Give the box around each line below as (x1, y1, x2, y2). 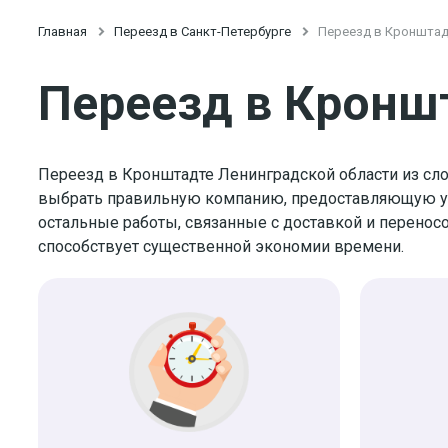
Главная (38, 24, 87, 39)
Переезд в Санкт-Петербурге (114, 24, 291, 39)
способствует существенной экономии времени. (38, 236, 404, 256)
